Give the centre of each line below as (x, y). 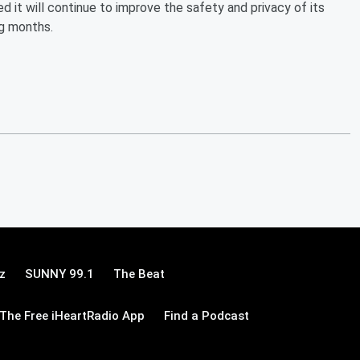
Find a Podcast (207, 315)
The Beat (139, 274)
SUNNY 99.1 (59, 274)
